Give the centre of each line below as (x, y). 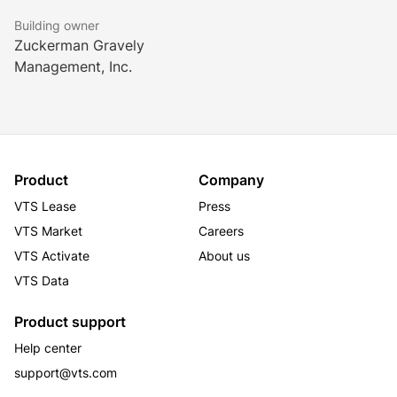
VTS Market (48, 231)
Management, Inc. (73, 66)
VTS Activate (52, 256)
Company (231, 180)
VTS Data (42, 280)
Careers (221, 231)
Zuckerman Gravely (79, 45)
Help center (48, 348)
